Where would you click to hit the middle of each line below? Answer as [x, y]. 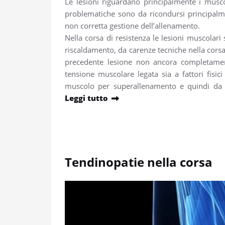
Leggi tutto [86, 98]
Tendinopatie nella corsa [139, 162]
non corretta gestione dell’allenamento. [132, 25]
